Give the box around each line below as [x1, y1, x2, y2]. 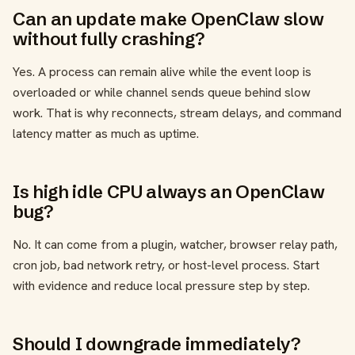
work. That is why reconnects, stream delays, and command [13, 105, 342, 122]
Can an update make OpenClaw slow [13, 8, 324, 31]
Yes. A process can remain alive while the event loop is [13, 63, 311, 81]
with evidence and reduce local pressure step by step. [13, 277, 310, 295]
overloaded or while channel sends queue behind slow [13, 84, 311, 101]
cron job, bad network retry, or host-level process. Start [13, 257, 319, 274]
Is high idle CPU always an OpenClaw [13, 181, 325, 204]
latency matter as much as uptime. [13, 125, 199, 143]
